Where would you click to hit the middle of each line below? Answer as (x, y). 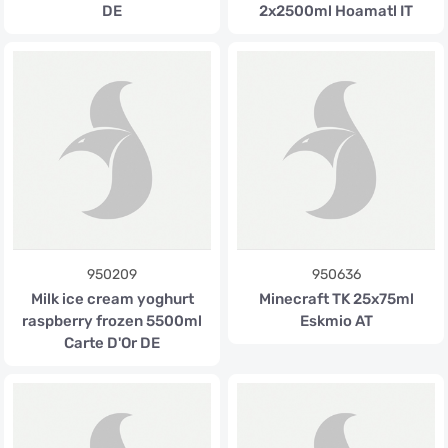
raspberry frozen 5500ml (112, 321)
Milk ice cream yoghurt (112, 299)
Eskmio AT (336, 321)
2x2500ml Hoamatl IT (336, 11)
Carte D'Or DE (112, 343)
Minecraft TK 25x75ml (336, 299)
